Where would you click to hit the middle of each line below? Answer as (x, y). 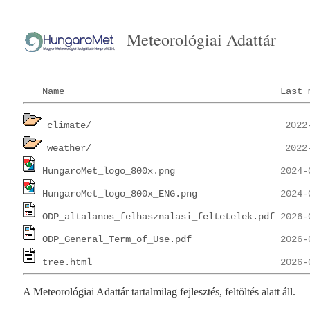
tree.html (67, 263)
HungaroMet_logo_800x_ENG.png (120, 194)
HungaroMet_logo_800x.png (109, 171)
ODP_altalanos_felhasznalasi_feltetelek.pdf (158, 217)
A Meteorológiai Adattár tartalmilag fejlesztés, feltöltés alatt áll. (159, 292)
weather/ (69, 148)
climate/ (69, 126)
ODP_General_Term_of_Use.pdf (117, 240)
